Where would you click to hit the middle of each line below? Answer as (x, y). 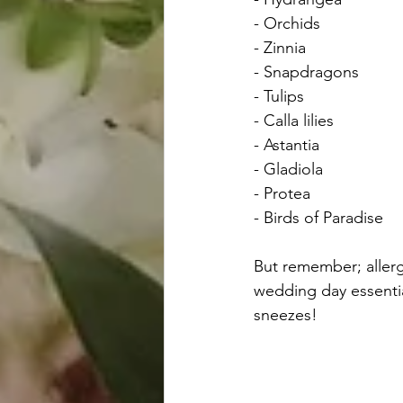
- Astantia (287, 145)
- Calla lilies (294, 121)
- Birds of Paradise (318, 218)
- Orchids (287, 24)
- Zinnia (280, 48)
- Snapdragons (306, 72)
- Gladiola (288, 170)
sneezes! (286, 315)
